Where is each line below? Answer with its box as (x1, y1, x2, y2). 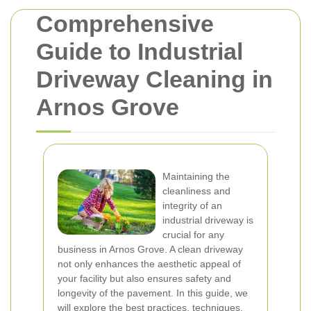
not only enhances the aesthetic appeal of (58, 258, 241, 269)
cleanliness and (162, 185, 230, 196)
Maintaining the (162, 171, 230, 182)
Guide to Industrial (36, 38, 243, 65)
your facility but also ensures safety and (58, 273, 231, 284)
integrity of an (162, 200, 222, 211)
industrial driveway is (162, 215, 253, 226)
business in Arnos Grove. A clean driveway (58, 244, 243, 255)
